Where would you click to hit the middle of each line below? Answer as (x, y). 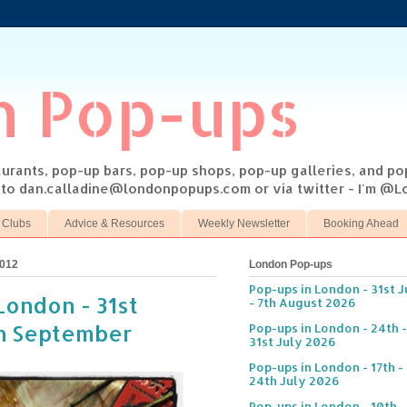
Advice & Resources (114, 223)
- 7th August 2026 (303, 303)
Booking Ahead (361, 223)
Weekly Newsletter (244, 223)
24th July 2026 (294, 381)
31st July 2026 (293, 342)
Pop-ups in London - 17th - (326, 367)
